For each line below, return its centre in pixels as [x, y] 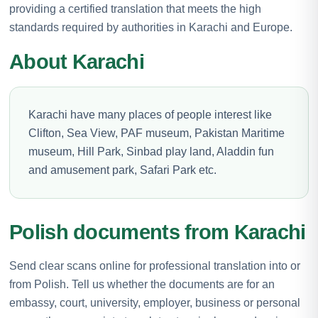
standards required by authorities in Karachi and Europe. [151, 27]
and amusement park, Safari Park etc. [122, 170]
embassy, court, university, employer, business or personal [155, 302]
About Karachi [77, 61]
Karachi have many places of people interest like [150, 114]
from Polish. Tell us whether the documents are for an [142, 284]
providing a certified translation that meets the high [135, 9]
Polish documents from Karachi [158, 232]
